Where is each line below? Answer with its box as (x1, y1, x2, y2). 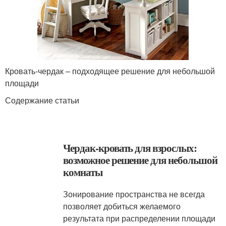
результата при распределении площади (63, 212, 216, 224)
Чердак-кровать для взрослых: (63, 140, 197, 155)
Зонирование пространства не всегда (63, 188, 205, 200)
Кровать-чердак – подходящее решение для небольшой (5, 65, 215, 77)
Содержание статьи (5, 94, 79, 106)
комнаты (63, 164, 102, 180)
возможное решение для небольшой (63, 152, 217, 167)
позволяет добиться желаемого (63, 200, 181, 212)
